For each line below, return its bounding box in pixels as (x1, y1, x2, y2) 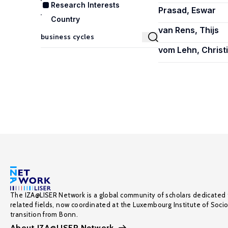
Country (51, 15, 80, 23)
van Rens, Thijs (158, 25, 219, 35)
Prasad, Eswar (158, 5, 216, 15)
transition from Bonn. (10, 210, 78, 218)
